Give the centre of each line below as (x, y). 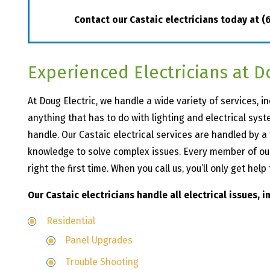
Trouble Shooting (102, 262)
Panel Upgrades (99, 240)
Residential (71, 221)
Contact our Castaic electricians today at (168, 20)
